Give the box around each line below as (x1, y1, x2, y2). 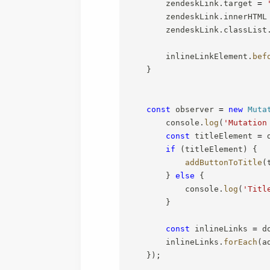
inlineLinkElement (127, 51, 248, 61)
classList (224, 25, 268, 34)
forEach (224, 237, 258, 246)
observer (171, 104, 219, 114)
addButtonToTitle (185, 157, 263, 167)
